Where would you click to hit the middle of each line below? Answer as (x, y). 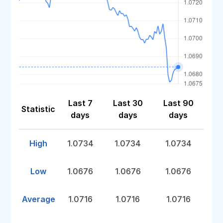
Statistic (39, 109)
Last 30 (128, 103)
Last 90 (178, 103)
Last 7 (80, 103)
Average (38, 199)
